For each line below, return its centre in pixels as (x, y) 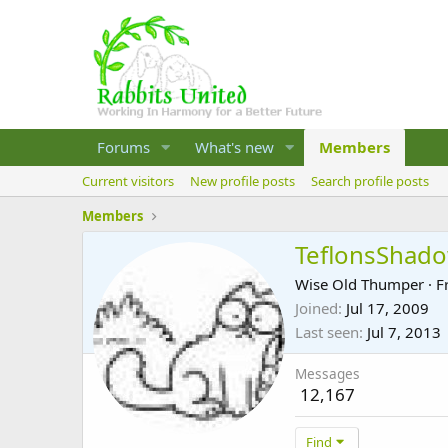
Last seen (327, 332)
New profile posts (242, 181)
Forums (123, 147)
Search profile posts (370, 181)
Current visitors (128, 181)
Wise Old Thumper (359, 284)
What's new (234, 147)
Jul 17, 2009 (387, 308)
